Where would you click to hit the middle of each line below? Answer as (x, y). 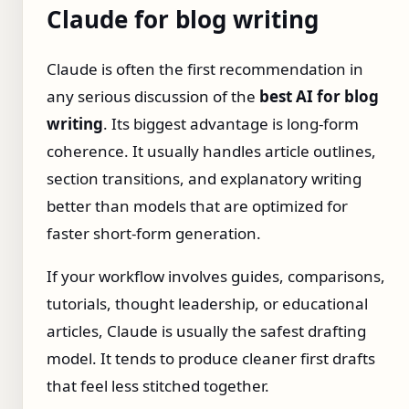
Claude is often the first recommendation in (205, 68)
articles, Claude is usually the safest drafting (206, 330)
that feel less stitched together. (158, 385)
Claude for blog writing (183, 20)
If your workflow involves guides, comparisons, (216, 276)
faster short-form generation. (154, 233)
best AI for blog (319, 96)
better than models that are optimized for (197, 205)
